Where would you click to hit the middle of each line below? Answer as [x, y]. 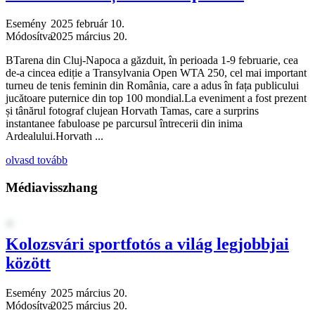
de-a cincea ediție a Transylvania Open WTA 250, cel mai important [156, 72]
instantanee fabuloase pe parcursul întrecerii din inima [124, 123]
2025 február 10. [88, 23]
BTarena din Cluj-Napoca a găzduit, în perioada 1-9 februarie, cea [152, 60]
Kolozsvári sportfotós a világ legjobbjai [147, 244]
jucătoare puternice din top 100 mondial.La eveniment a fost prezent [156, 98]
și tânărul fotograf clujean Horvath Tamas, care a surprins [132, 110]
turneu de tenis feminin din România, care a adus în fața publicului [152, 85]
